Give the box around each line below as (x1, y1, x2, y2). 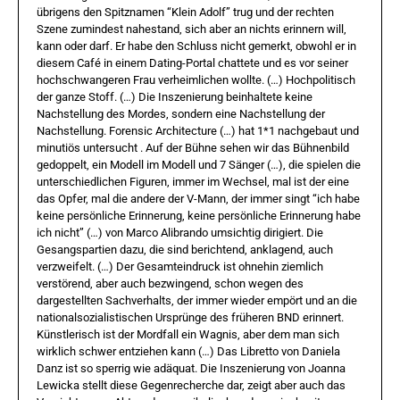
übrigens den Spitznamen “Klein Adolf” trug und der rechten (37, 4, 334, 19)
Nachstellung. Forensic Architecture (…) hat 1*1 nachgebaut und (37, 123, 359, 137)
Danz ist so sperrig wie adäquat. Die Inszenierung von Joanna (37, 361, 346, 375)
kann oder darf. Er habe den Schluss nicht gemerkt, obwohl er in (37, 38, 356, 53)
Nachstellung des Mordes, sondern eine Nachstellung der (37, 106, 325, 121)
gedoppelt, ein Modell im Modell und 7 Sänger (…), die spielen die (37, 157, 361, 171)
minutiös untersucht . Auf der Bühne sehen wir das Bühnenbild (37, 140, 349, 154)
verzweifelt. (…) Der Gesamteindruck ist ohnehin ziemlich (37, 259, 323, 273)
